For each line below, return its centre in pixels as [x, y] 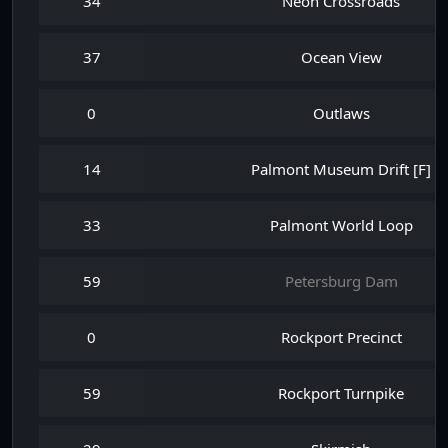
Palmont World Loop [341, 225]
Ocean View [341, 57]
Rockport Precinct [341, 337]
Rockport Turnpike [341, 393]
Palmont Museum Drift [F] [341, 169]
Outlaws [341, 113]
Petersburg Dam [341, 281]
